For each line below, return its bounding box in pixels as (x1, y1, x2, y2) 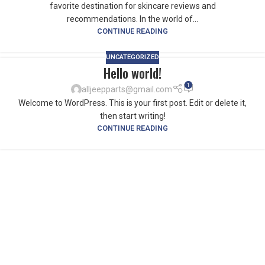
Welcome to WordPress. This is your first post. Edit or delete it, (18, 98, 247, 108)
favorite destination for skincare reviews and (49, 1, 216, 11)
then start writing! (99, 111, 166, 121)
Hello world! (104, 63, 161, 83)
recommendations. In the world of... (67, 14, 198, 24)
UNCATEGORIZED (106, 53, 159, 61)
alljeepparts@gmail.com (82, 84, 173, 94)
